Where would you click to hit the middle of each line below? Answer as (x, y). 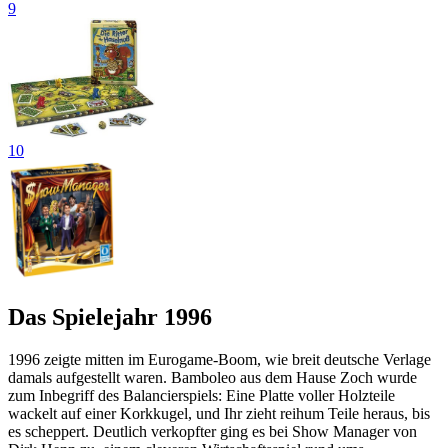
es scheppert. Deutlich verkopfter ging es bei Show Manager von (212, 431)
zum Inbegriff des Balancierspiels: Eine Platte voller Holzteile (201, 395)
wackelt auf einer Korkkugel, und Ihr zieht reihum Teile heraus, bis (219, 413)
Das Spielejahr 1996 (110, 316)
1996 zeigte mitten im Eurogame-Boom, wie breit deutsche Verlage (219, 359)
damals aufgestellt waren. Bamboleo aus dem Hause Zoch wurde (212, 377)
